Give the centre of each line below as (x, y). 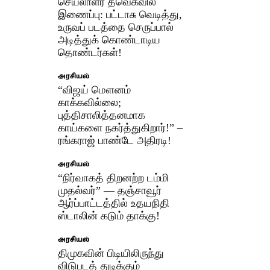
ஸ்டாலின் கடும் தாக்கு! (109, 215)
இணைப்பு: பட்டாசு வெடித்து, (120, 14)
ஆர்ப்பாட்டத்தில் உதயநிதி (114, 203)
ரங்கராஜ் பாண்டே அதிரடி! (115, 140)
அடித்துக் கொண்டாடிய (109, 39)
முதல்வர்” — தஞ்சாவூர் (110, 190)
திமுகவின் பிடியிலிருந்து (111, 253)
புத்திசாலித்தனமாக (102, 115)
